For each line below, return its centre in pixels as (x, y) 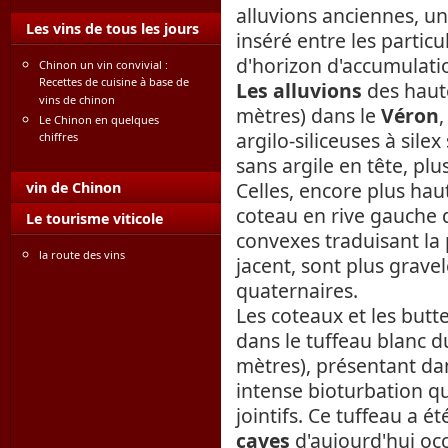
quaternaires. (297, 290)
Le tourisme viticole (94, 218)
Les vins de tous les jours (112, 28)
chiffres (58, 138)
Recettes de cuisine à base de (114, 83)
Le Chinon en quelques (99, 119)
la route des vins (82, 254)
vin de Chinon (73, 187)
